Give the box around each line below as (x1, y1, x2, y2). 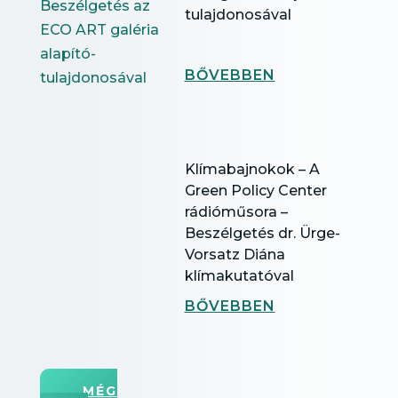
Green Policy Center (184, 182, 327, 199)
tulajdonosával (184, 6, 291, 23)
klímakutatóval (184, 267, 294, 284)
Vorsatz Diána (184, 246, 285, 263)
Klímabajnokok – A (184, 161, 320, 178)
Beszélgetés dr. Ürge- (184, 225, 340, 242)
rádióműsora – (184, 203, 288, 220)
